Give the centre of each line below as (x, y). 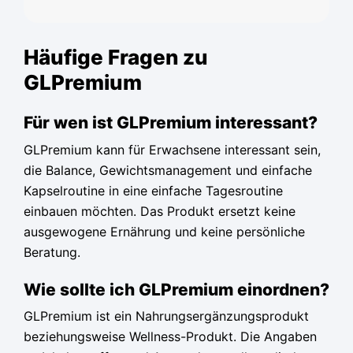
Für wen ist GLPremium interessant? (171, 123)
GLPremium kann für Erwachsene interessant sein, (172, 149)
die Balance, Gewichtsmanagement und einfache (168, 170)
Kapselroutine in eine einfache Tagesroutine (153, 190)
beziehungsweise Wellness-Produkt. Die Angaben (170, 337)
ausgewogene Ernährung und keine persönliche (164, 231)
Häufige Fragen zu (116, 58)
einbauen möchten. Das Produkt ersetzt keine (160, 211)
